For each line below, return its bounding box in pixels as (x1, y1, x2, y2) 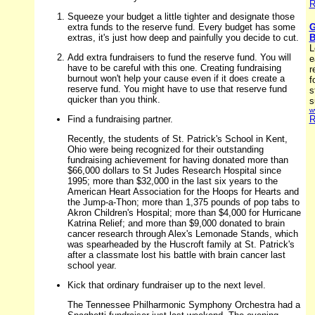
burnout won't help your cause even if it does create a (67, 73, 285, 84)
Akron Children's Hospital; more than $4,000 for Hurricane (67, 207, 301, 219)
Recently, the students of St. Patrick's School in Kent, (67, 134, 288, 145)
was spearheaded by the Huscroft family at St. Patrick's (67, 239, 295, 250)
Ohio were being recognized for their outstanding (67, 144, 264, 155)
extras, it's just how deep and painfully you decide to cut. (67, 32, 299, 44)
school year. (67, 260, 117, 271)
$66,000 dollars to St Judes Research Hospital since (67, 165, 281, 176)
